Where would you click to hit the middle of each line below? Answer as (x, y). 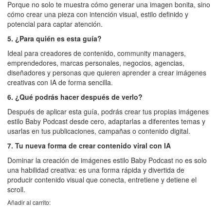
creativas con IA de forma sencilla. (60, 82)
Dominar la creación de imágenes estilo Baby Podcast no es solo (107, 160)
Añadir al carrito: (29, 202)
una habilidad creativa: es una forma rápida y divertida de (96, 170)
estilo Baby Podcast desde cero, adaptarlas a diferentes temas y (106, 121)
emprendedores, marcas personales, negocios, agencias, (96, 63)
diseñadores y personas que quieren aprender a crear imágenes (107, 73)
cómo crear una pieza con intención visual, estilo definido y (98, 14)
